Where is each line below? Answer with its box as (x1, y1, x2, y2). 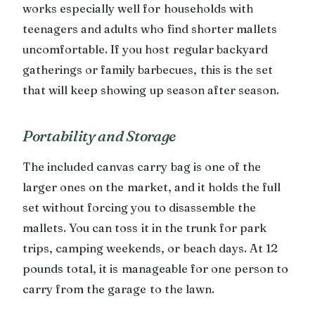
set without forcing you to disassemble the (22, 200, 256, 214)
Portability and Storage (22, 126, 176, 145)
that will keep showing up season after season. (22, 82, 280, 97)
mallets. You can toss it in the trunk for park (22, 220, 267, 235)
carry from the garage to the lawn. (22, 281, 214, 296)
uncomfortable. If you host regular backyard (22, 41, 268, 56)
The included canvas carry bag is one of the (22, 159, 262, 174)
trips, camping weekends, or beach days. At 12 (22, 240, 278, 255)
